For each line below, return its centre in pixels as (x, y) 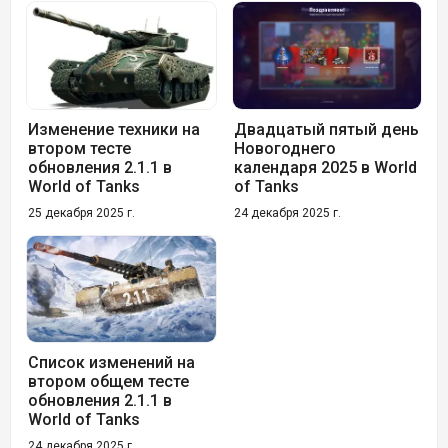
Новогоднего (284, 148)
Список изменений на (111, 363)
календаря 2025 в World (325, 167)
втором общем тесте (108, 382)
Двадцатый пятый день (326, 129)
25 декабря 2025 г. (81, 212)
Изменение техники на (114, 129)
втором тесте (79, 148)
